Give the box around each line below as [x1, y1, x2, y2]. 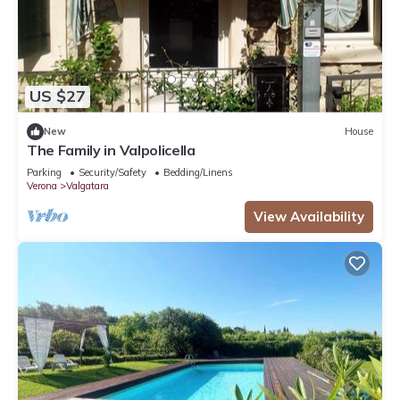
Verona [27, 179, 57, 192]
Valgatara [66, 179, 109, 192]
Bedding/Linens [163, 165, 233, 179]
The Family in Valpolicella [27, 140, 196, 159]
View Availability [254, 207, 364, 225]
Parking [27, 165, 62, 179]
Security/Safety [79, 165, 146, 179]
